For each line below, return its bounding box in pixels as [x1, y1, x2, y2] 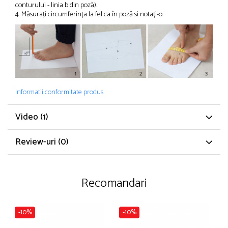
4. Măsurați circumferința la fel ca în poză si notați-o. [15, 9, 163, 21]
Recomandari [81, 174, 147, 194]
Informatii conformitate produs [15, 87, 103, 99]
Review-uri [15, 135, 58, 150]
